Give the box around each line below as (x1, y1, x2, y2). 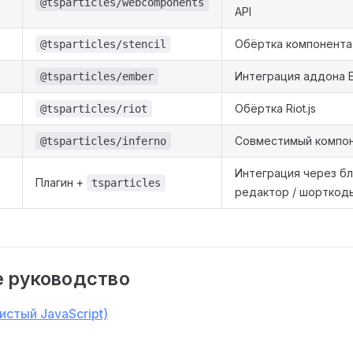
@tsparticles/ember (40, 69, 154, 83)
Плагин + (35, 175, 87, 189)
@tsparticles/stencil (40, 37, 166, 50)
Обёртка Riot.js (235, 101, 316, 115)
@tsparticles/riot (40, 102, 147, 115)
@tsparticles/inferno (40, 134, 166, 147)
